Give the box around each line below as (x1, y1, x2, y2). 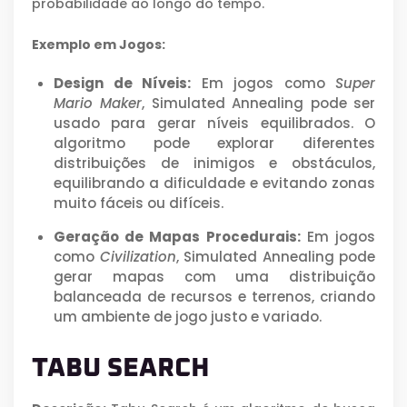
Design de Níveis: (54, 74, 191, 94)
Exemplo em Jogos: (32, 35, 165, 55)
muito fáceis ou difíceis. (54, 194, 223, 213)
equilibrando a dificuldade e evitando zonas (54, 174, 375, 194)
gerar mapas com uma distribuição (54, 267, 375, 287)
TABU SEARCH (32, 354, 210, 382)
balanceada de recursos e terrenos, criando (54, 287, 375, 307)
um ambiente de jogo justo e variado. (54, 307, 322, 327)
